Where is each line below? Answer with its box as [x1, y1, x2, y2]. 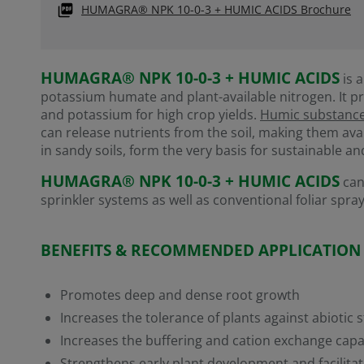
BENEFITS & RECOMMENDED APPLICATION [41, 239, 361, 261]
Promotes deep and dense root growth [60, 285, 303, 304]
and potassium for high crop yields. [41, 105, 260, 123]
